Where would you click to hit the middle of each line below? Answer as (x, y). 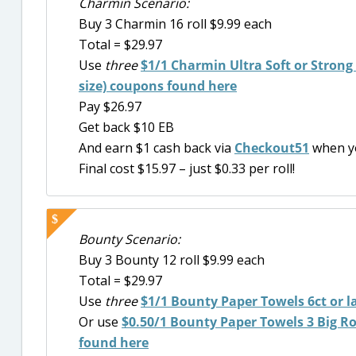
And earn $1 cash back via (157, 147)
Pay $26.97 (110, 106)
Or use (100, 322)
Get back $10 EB (126, 127)
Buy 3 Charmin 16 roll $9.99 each (175, 23)
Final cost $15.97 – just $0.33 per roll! (187, 168)
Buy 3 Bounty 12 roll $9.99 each (172, 260)
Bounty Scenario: (130, 240)
